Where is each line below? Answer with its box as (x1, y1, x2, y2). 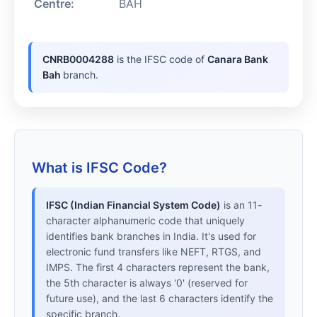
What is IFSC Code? (32, 159, 167, 177)
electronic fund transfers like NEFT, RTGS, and (46, 246, 261, 258)
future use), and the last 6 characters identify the (46, 292, 273, 305)
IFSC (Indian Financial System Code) (46, 199, 221, 212)
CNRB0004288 (42, 53, 115, 66)
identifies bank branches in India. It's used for (46, 230, 256, 243)
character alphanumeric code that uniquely (46, 214, 245, 227)
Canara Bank (207, 53, 269, 66)
